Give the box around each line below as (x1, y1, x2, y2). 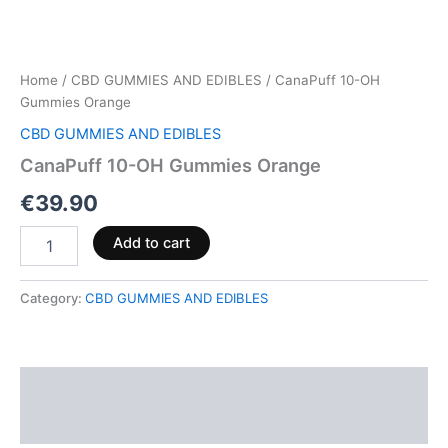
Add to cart (112, 233, 190, 252)
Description (20, 377, 104, 396)
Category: (20, 289, 85, 306)
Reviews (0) (20, 415, 106, 434)
